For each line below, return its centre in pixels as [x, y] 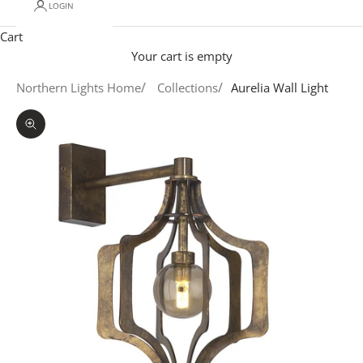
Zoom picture [68, 133]
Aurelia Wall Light [280, 88]
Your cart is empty [181, 56]
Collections [188, 88]
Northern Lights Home [79, 88]
